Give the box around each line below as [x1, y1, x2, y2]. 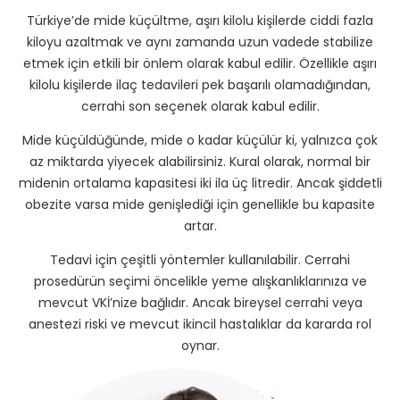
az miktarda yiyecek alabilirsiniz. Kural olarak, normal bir [29, 152, 371, 171]
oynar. [180, 336, 220, 354]
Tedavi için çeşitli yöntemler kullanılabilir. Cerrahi [50, 250, 350, 269]
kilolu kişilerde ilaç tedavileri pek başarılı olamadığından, [29, 75, 371, 94]
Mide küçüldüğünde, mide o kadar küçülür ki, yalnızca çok [22, 130, 378, 149]
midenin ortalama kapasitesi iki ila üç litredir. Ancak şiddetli [18, 173, 382, 192]
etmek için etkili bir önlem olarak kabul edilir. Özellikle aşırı [23, 54, 377, 72]
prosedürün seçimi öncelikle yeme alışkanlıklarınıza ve [33, 271, 367, 290]
